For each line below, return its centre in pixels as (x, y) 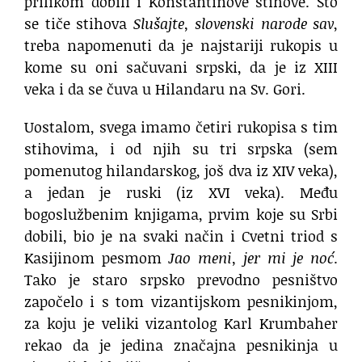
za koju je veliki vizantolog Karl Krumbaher (181, 324)
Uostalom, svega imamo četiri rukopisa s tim (181, 127)
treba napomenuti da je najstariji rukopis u (181, 46)
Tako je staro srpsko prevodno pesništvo (181, 280)
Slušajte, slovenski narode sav (233, 24)
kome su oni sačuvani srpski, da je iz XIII (181, 67)
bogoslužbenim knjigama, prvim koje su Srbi (181, 215)
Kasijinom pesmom (97, 258)
